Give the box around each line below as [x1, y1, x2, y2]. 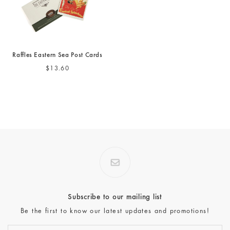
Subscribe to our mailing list [68, 194, 162, 202]
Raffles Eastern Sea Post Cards [12, 52, 103, 60]
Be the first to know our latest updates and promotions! [20, 208, 209, 216]
